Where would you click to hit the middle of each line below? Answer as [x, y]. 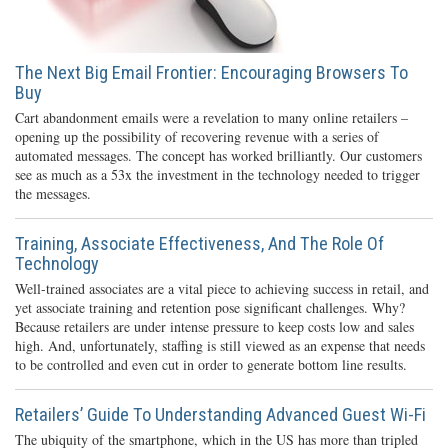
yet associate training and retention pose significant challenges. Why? [210, 307]
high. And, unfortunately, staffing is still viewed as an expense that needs [220, 345]
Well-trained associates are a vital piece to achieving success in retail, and [222, 288]
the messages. [53, 193]
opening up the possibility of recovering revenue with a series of [197, 136]
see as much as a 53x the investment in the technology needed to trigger [217, 174]
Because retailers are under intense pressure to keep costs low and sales [214, 326]
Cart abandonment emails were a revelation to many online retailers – [211, 117]
